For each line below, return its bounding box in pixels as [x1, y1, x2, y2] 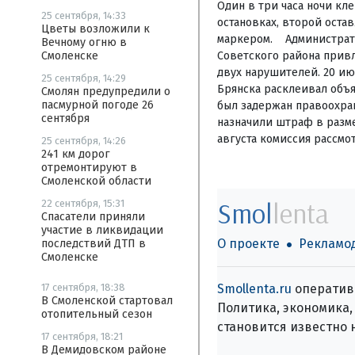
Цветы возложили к [41, 22, 150, 36]
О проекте [216, 235, 280, 251]
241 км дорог [41, 147, 110, 161]
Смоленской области [41, 174, 151, 188]
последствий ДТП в [41, 237, 146, 250]
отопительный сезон [41, 307, 152, 321]
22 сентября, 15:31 [41, 197, 124, 209]
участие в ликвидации [41, 223, 163, 237]
